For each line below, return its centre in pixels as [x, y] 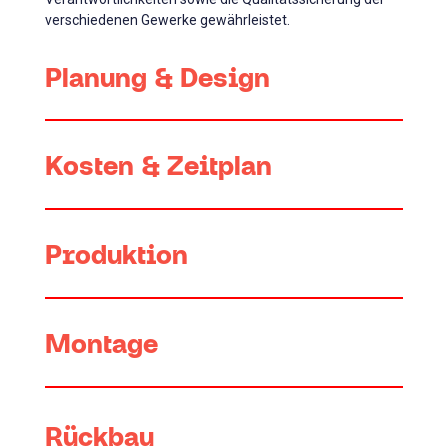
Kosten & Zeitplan [158, 165]
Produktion [116, 254]
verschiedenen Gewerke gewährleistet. [167, 20]
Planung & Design [157, 76]
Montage [101, 343]
